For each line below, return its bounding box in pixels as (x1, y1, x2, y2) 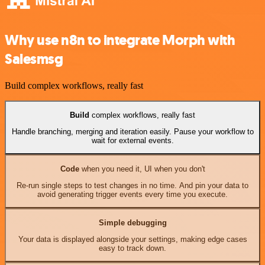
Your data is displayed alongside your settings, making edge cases (18, 234, 247, 244)
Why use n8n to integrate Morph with (5, 31, 235, 50)
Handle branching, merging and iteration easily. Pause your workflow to (11, 127, 254, 136)
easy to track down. (99, 243, 166, 253)
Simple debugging (98, 218, 167, 227)
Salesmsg (5, 50, 63, 69)
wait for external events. (91, 135, 174, 145)
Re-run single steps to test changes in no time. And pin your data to (17, 180, 248, 190)
